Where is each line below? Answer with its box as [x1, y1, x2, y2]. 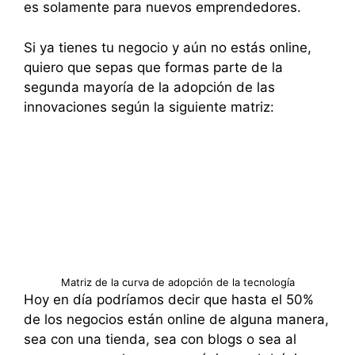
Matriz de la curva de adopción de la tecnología [60, 276, 295, 289]
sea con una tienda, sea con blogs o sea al [24, 331, 296, 348]
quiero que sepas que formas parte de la [24, 59, 283, 75]
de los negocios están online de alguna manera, [24, 311, 329, 328]
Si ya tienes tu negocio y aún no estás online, [24, 39, 311, 55]
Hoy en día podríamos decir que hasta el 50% [24, 292, 314, 308]
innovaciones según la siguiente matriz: [24, 98, 274, 115]
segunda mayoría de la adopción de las [24, 78, 275, 95]
